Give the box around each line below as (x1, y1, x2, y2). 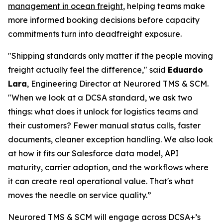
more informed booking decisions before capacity (8, 14, 200, 25)
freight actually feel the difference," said (8, 64, 168, 75)
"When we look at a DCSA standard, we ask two (8, 92, 192, 103)
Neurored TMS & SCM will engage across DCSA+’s (8, 212, 201, 222)
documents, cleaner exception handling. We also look (8, 134, 213, 144)
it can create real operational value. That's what (8, 176, 194, 186)
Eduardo (168, 64, 203, 75)
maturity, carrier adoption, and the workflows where (8, 162, 209, 172)
